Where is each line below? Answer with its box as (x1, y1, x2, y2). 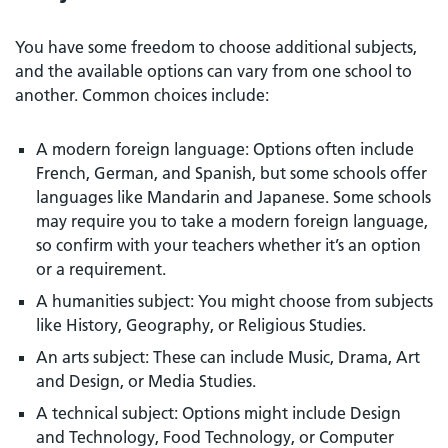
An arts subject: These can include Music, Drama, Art (36, 346, 420, 367)
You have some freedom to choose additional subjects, (15, 36, 417, 57)
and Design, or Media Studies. (36, 370, 256, 391)
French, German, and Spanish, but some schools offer (36, 162, 427, 183)
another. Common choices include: (15, 84, 269, 105)
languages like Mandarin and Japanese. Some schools (36, 186, 431, 207)
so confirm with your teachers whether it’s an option (36, 234, 421, 255)
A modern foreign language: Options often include (36, 138, 414, 159)
